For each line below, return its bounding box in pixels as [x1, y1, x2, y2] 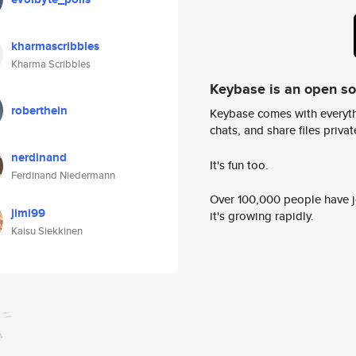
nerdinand [11, 149, 67, 166]
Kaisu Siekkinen [11, 223, 83, 238]
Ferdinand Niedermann [11, 168, 115, 183]
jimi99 [11, 204, 45, 222]
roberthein [11, 102, 68, 119]
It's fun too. [210, 156, 269, 173]
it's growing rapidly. [210, 207, 314, 225]
